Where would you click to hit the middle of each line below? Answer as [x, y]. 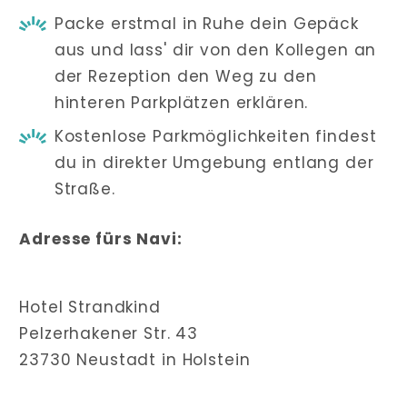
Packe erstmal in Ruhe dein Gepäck [206, 23]
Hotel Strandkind [90, 307]
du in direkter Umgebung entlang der [214, 163]
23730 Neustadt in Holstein [135, 359]
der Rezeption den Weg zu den [185, 76]
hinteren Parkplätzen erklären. [181, 102]
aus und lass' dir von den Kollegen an [215, 50]
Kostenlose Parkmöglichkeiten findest [215, 137]
